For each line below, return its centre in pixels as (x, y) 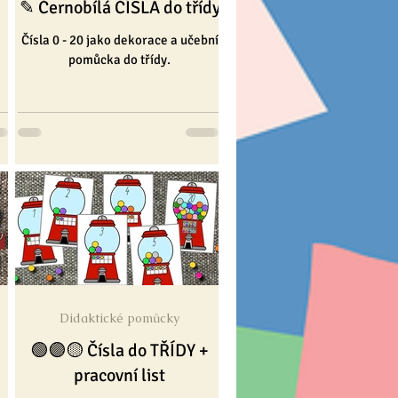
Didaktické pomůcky (119, 318)
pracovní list (119, 376)
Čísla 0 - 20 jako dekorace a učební (119, 40)
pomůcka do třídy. (119, 59)
